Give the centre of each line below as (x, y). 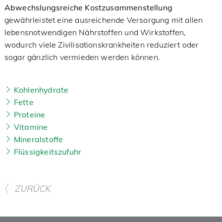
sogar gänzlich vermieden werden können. (82, 57)
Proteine (29, 114)
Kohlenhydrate (41, 90)
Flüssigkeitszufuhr (48, 152)
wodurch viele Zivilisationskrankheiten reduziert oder (102, 45)
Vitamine (31, 127)
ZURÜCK (32, 188)
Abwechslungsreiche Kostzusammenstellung (88, 7)
